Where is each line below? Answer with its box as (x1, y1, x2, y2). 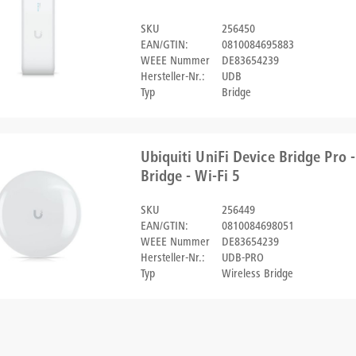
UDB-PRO (221, 253, 264, 265)
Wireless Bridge (221, 269, 293, 281)
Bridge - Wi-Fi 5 (140, 170, 241, 186)
